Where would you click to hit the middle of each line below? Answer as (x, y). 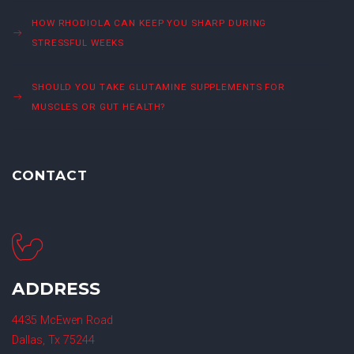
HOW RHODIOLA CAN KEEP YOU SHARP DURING (149, 23)
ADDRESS (56, 288)
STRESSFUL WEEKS (78, 42)
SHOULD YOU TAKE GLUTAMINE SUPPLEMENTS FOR (158, 87)
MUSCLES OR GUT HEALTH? (99, 106)
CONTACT (50, 175)
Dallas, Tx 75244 (53, 340)
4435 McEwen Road (62, 320)
